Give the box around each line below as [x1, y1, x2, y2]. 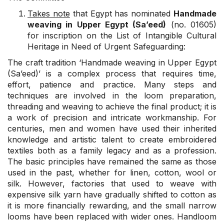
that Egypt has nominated [69, 8, 174, 19]
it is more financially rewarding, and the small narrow [7, 200, 216, 211]
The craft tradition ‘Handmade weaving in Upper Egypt [7, 57, 216, 68]
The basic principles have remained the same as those [7, 156, 216, 167]
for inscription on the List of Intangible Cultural [27, 30, 216, 41]
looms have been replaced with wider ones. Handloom [7, 211, 216, 222]
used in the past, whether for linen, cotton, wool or [7, 167, 216, 178]
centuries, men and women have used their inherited [7, 123, 216, 134]
